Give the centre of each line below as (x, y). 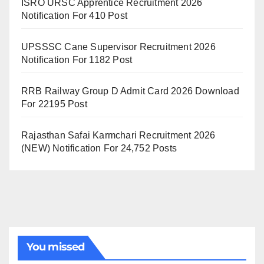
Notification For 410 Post (74, 16)
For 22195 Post (54, 104)
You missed (55, 247)
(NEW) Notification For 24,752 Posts (99, 148)
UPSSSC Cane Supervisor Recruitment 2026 (118, 47)
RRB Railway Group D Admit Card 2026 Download (130, 91)
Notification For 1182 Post (77, 60)
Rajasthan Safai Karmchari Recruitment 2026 (118, 135)
